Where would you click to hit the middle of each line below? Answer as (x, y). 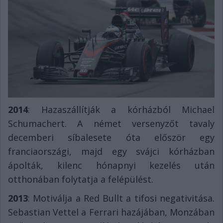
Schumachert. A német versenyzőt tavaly (111, 123)
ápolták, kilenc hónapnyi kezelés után (111, 165)
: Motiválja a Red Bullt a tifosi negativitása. (121, 198)
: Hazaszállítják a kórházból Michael (121, 109)
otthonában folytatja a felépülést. (81, 179)
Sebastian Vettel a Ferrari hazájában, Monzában (111, 212)
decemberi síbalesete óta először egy (111, 137)
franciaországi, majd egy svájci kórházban (111, 151)
